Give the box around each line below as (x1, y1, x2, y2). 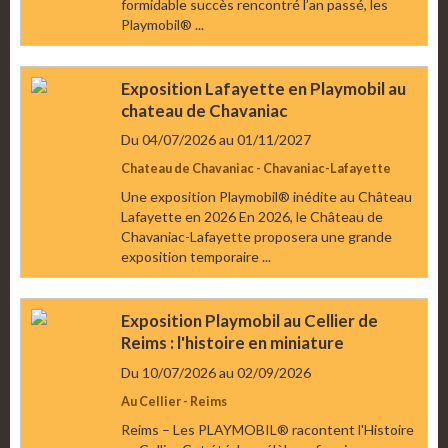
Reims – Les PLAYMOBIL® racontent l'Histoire (121, 420, 414, 438)
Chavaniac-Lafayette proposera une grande (121, 228, 392, 246)
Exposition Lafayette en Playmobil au (121, 77, 406, 99)
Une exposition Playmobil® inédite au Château (121, 188, 412, 206)
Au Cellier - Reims (121, 393, 227, 409)
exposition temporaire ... (121, 248, 271, 266)
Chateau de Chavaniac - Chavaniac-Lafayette (121, 161, 391, 177)
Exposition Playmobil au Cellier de (121, 309, 378, 331)
